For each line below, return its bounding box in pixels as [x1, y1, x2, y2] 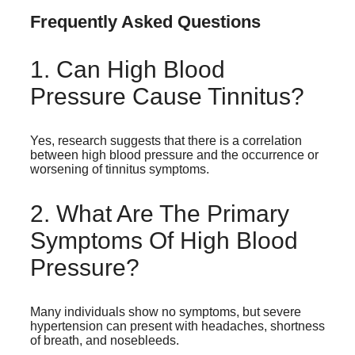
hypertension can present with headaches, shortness [30, 319, 325, 334]
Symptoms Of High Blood [30, 227, 298, 254]
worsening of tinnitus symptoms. [30, 162, 209, 177]
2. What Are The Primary [30, 200, 289, 227]
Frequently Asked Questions [30, 12, 261, 32]
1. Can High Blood [30, 56, 225, 83]
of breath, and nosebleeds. [30, 334, 179, 348]
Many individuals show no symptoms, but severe [30, 305, 301, 319]
